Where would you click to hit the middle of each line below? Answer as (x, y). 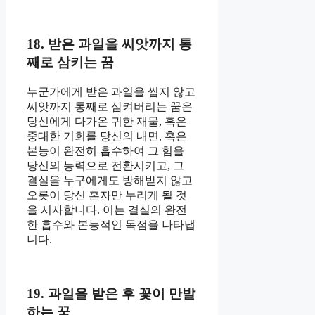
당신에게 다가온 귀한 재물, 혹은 (107, 121)
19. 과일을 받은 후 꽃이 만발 (111, 293)
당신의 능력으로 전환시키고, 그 (105, 165)
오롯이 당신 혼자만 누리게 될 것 (107, 195)
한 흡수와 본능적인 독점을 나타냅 (111, 224)
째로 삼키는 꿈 (70, 63)
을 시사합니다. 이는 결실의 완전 (107, 210)
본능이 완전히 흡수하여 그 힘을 (105, 150)
